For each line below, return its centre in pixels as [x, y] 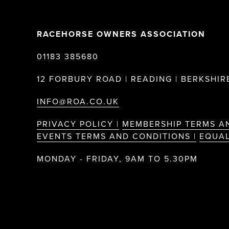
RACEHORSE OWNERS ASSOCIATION [123, 34]
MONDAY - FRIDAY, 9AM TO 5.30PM [117, 159]
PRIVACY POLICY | [78, 124]
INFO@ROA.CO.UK [78, 102]
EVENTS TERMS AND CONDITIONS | [117, 136]
